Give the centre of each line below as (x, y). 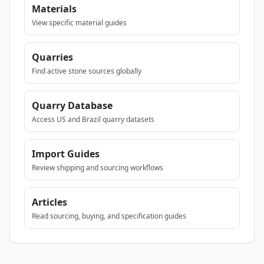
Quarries (52, 57)
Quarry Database (72, 105)
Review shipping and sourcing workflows (98, 168)
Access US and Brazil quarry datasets (93, 119)
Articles (49, 202)
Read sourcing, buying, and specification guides (109, 216)
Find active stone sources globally (87, 71)
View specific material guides (79, 23)
